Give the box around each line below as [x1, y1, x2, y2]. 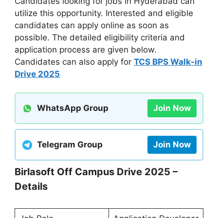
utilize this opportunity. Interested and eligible [15, 8, 193, 18]
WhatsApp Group [37, 103, 109, 113]
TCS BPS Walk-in [134, 56, 202, 67]
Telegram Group [37, 140, 103, 150]
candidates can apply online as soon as [15, 20, 169, 30]
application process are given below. [15, 44, 157, 54]
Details [15, 181, 48, 193]
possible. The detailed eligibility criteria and [15, 32, 185, 42]
